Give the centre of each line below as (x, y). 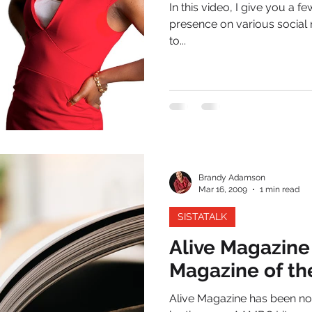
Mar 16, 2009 (223, 189)
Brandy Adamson (232, 178)
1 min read (280, 189)
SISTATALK (202, 217)
